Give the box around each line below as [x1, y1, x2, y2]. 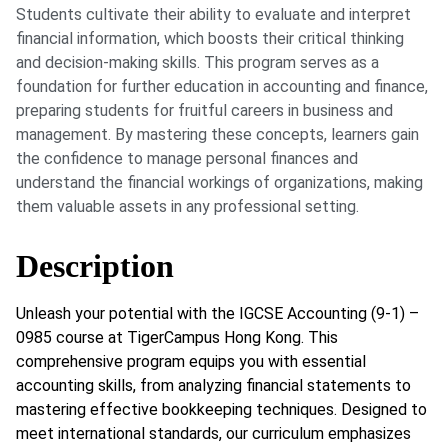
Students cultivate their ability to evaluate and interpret [16, 5, 411, 25]
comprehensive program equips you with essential [16, 351, 366, 371]
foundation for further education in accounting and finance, [16, 77, 428, 97]
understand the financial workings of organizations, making [16, 173, 423, 193]
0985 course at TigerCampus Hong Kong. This [16, 327, 338, 347]
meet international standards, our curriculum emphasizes [16, 423, 411, 443]
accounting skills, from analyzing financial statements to [16, 375, 411, 395]
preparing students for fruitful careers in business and [16, 101, 393, 121]
